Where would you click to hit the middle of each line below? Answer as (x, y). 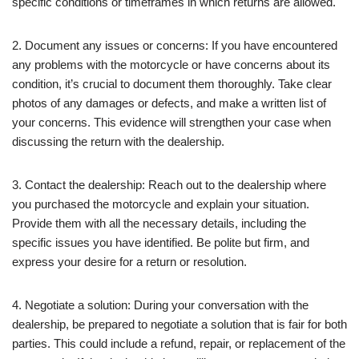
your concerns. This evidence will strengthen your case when (171, 122)
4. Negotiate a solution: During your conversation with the (160, 305)
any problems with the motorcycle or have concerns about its (171, 64)
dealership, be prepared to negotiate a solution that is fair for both (179, 324)
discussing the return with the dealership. (118, 141)
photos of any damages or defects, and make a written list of (169, 103)
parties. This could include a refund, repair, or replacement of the (179, 343)
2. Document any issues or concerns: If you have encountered (175, 45)
